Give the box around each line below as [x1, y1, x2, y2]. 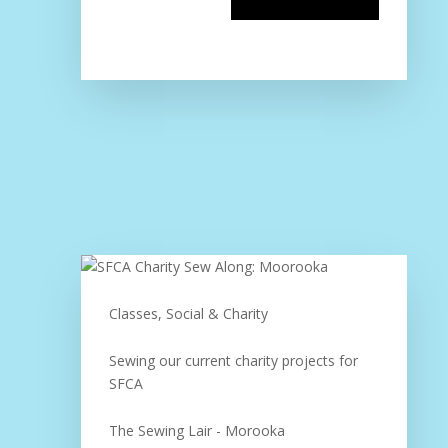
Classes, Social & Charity [108, 304, 268, 323]
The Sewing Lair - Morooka [108, 421, 285, 440]
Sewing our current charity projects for [108, 351, 358, 370]
